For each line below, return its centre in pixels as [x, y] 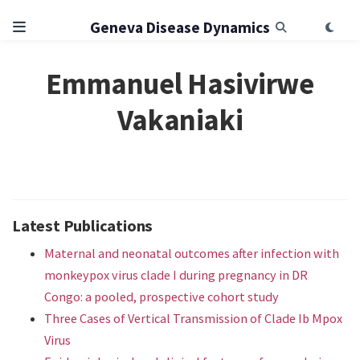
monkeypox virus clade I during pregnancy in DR [176, 274]
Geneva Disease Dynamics [180, 28]
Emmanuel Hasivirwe [180, 84]
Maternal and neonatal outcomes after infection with [192, 253]
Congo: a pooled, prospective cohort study [162, 296]
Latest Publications [83, 225]
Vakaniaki [180, 120]
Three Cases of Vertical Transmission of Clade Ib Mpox [193, 318]
